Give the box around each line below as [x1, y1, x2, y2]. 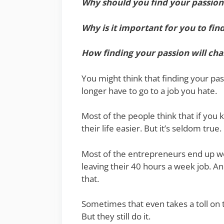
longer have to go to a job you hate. [81, 84, 217, 96]
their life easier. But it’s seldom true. [81, 122, 221, 134]
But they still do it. [81, 210, 150, 222]
